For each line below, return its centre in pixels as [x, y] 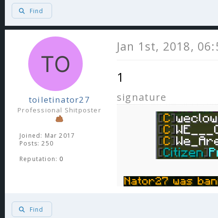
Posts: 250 [36, 143]
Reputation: [40, 159]
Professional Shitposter [59, 110]
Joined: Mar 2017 [47, 135]
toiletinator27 [59, 99]
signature [142, 97]
